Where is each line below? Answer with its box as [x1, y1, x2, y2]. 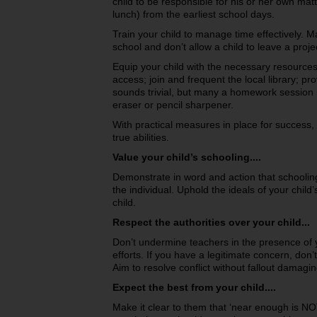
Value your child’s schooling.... [113, 151, 261, 163]
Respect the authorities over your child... [113, 217, 310, 228]
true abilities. [113, 132, 169, 143]
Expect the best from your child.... [113, 282, 276, 293]
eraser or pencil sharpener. [113, 99, 234, 110]
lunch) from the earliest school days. [113, 8, 275, 20]
